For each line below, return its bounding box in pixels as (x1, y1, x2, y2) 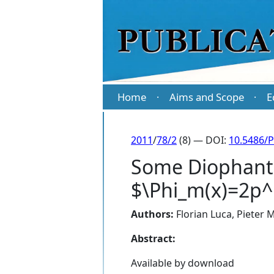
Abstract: (131, 232, 176, 246)
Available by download (131, 256, 234, 270)
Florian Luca (176, 207, 232, 221)
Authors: (131, 207, 174, 221)
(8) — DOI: (177, 133, 229, 147)
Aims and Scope (169, 90, 244, 105)
